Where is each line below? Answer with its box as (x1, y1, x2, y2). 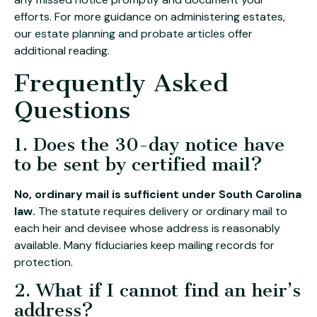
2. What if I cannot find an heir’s (14, 279, 301, 302)
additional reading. (14, 43, 110, 59)
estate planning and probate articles (35, 26, 225, 42)
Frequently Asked (14, 68, 228, 98)
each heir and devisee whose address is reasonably (14, 220, 280, 236)
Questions (14, 95, 130, 125)
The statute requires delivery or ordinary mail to (35, 203, 287, 219)
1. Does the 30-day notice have (14, 133, 284, 156)
